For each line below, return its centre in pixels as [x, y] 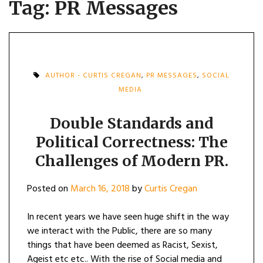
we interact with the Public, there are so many [119, 231]
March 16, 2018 [100, 189]
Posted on [49, 189]
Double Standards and [131, 123]
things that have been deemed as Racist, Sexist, [122, 245]
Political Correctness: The [131, 142]
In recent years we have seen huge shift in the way [128, 217]
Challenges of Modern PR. [131, 161]
